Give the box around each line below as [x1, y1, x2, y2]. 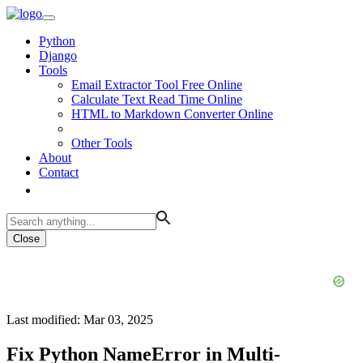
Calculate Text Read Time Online [71, 92, 242, 106]
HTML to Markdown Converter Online [71, 107, 273, 121]
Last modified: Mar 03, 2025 [6, 313, 153, 327]
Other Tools [71, 136, 132, 150]
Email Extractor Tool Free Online [71, 78, 242, 92]
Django [39, 49, 77, 62]
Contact [39, 165, 79, 179]
